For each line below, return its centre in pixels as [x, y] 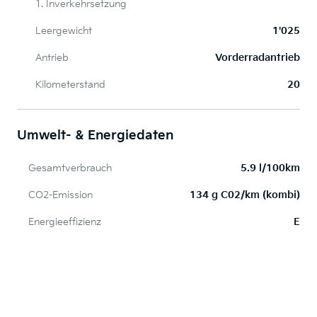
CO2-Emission [60, 195]
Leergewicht [64, 31]
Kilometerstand [70, 85]
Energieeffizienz [65, 222]
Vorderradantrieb [258, 58]
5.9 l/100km [270, 168]
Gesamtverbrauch [70, 168]
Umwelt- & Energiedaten [95, 136]
